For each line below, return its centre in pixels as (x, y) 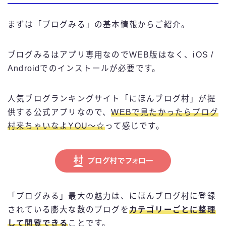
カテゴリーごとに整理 (172, 209)
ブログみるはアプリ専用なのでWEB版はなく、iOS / (111, 54)
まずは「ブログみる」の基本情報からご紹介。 (99, 24)
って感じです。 (135, 126)
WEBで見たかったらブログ (165, 112)
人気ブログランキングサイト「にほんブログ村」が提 (112, 98)
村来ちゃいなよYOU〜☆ (56, 126)
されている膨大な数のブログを (68, 209)
